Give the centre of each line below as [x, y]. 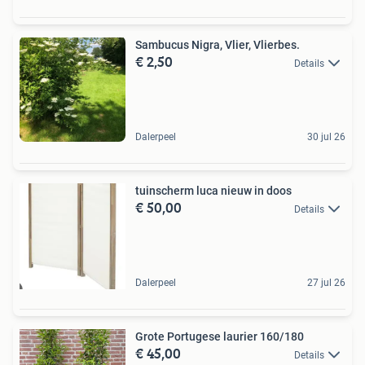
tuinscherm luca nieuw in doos [213, 190]
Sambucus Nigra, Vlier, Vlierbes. [218, 44]
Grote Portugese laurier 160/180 [220, 336]
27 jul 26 [326, 282]
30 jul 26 [326, 136]
